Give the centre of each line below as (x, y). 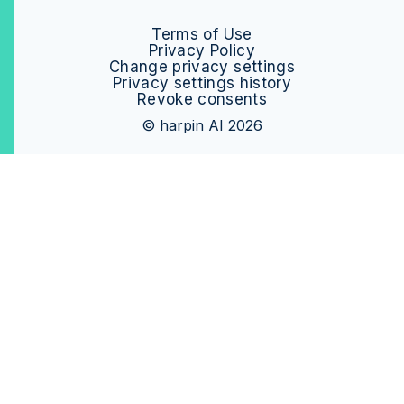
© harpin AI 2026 (202, 126)
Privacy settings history (202, 83)
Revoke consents (202, 100)
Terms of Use (202, 35)
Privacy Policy (202, 51)
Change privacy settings (202, 67)
